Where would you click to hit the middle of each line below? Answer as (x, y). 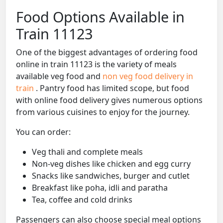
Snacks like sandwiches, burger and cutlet (111, 176)
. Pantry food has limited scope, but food (112, 88)
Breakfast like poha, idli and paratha (100, 188)
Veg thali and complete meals (87, 152)
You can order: (43, 132)
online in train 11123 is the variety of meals (96, 64)
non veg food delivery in (148, 76)
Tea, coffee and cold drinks (82, 200)
